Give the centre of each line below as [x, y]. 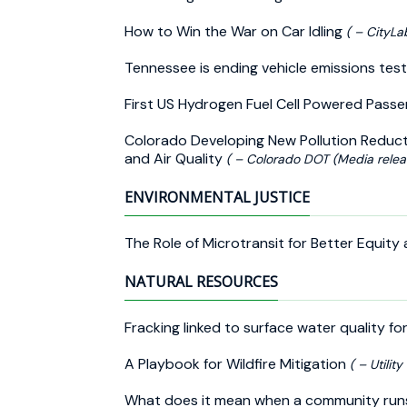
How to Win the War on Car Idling [235, 31]
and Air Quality [175, 158]
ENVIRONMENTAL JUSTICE [217, 197]
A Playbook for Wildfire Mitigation [237, 363]
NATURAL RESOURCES [201, 281]
